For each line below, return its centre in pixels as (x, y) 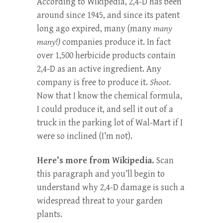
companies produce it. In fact (115, 42)
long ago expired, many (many (95, 28)
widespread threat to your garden (100, 201)
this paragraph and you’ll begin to (101, 174)
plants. (50, 214)
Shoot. (161, 82)
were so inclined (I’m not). (85, 136)
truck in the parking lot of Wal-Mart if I (110, 122)
